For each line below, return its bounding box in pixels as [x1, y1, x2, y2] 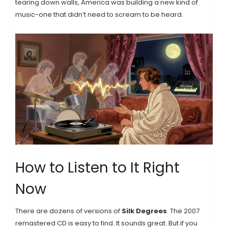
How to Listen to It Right [15, 157, 180, 178]
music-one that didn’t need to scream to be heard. [15, 9, 183, 19]
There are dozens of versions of [15, 206, 122, 216]
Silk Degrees [122, 206, 167, 216]
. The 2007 [167, 206, 199, 216]
